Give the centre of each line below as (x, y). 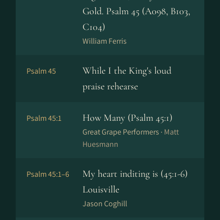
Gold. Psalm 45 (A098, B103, (136, 11)
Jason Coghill (105, 204)
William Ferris (105, 41)
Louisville (101, 190)
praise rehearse (110, 86)
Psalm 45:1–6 (48, 174)
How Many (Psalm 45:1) (127, 118)
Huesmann (100, 144)
